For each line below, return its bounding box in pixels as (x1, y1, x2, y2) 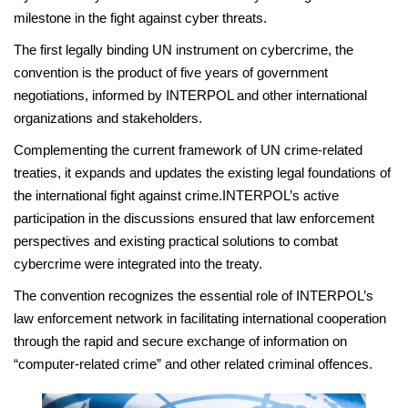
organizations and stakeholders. (14, 110, 202, 126)
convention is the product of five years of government (14, 65, 328, 80)
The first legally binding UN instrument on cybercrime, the (14, 42, 353, 57)
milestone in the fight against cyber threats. (14, 10, 267, 25)
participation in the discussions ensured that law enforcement (14, 210, 374, 226)
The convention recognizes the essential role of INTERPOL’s (14, 288, 373, 303)
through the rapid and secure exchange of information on (14, 333, 347, 349)
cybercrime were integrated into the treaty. (14, 256, 262, 271)
